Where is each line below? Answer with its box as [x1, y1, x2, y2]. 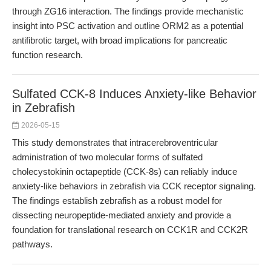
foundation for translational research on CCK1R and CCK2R [12, 224, 248, 235]
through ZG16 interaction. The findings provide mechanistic [12, 6, 244, 16]
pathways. [12, 239, 53, 249]
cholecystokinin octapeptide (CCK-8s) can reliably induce [12, 166, 237, 177]
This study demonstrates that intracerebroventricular [12, 137, 218, 148]
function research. [12, 50, 83, 60]
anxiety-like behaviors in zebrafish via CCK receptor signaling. [12, 181, 256, 191]
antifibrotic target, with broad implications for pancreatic [12, 35, 227, 45]
